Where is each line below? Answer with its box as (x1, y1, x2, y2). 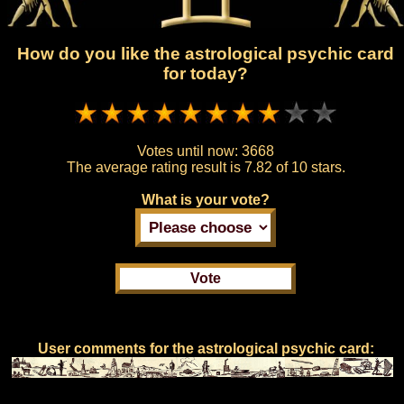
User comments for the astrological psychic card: (37, 340, 374, 356)
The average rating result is (66, 159, 244, 175)
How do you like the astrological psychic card (17, 44, 394, 64)
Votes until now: (137, 142, 242, 159)
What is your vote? (142, 191, 270, 207)
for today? (163, 64, 248, 84)
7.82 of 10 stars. (243, 159, 345, 175)
